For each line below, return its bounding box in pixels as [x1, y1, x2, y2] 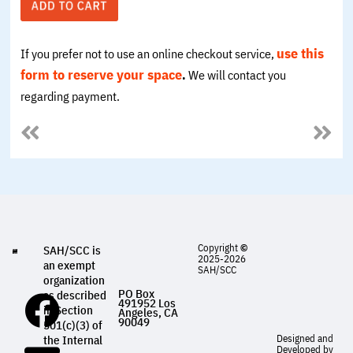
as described [43, 287, 107, 303]
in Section [43, 302, 94, 318]
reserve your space [68, 65, 183, 84]
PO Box [117, 286, 154, 302]
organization [43, 272, 106, 288]
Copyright [197, 241, 240, 255]
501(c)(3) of [43, 317, 103, 333]
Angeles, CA [117, 305, 178, 321]
